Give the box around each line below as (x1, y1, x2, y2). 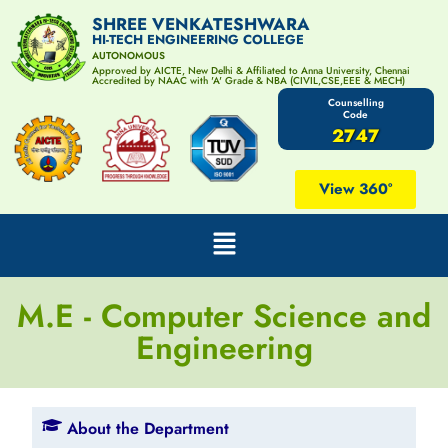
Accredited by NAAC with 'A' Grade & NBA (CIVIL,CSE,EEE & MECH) (92, 72, 406, 88)
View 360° (319, 178, 393, 201)
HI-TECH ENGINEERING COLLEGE (92, 29, 305, 49)
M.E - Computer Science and (17, 293, 431, 340)
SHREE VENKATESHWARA (92, 11, 311, 36)
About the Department (67, 416, 230, 440)
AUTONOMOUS (92, 47, 166, 63)
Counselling (327, 95, 384, 111)
